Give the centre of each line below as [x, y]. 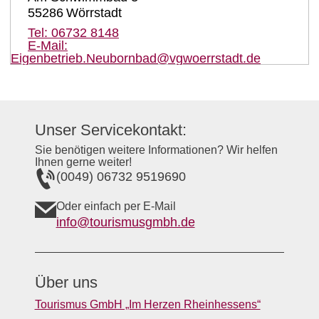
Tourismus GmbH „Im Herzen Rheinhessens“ [147, 305]
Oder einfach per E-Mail [116, 206]
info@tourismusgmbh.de [125, 223]
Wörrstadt [94, 12]
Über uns [66, 283]
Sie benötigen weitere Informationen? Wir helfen [156, 150]
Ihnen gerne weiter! [83, 162]
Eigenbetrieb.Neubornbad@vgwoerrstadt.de [136, 58]
